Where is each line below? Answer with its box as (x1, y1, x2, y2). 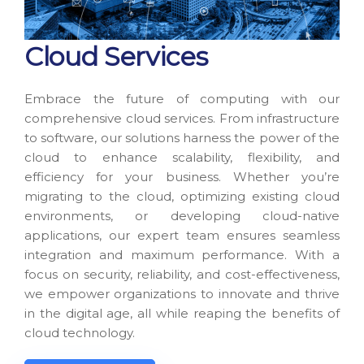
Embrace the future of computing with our (24, 91, 340, 107)
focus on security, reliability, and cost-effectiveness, (24, 266, 340, 283)
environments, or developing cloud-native (24, 208, 340, 224)
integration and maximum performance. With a (24, 247, 340, 263)
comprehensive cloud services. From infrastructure (24, 110, 340, 127)
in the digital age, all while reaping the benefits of (24, 305, 340, 322)
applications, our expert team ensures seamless (24, 227, 340, 244)
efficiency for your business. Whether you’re (24, 169, 340, 185)
